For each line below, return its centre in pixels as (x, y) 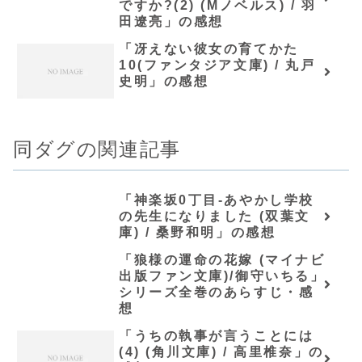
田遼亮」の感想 (171, 21)
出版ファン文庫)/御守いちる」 (222, 276)
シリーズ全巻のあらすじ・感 (217, 292)
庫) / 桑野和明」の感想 (198, 232)
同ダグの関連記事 (97, 149)
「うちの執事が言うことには (217, 335)
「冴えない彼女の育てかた (209, 49)
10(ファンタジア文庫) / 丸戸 (217, 65)
